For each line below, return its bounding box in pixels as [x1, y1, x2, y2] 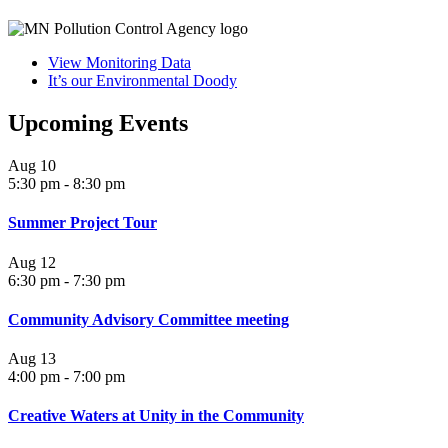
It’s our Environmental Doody [48, 72, 237, 90]
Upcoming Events [8, 110, 188, 137]
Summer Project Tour [8, 214, 157, 232]
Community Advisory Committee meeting [8, 310, 289, 328]
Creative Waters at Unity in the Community [8, 407, 304, 425]
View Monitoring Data [48, 54, 191, 72]
